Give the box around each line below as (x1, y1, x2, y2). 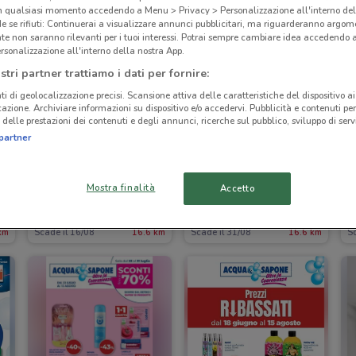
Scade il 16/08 (33, 226, 95, 238)
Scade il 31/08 (190, 226, 251, 238)
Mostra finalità (86, 181, 156, 195)
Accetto (219, 182, 255, 195)
